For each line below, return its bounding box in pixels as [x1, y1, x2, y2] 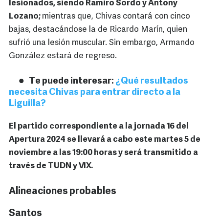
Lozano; [9, 12, 42, 21]
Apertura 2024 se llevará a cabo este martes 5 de [9, 135, 200, 144]
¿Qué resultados [115, 77, 188, 87]
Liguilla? [9, 99, 46, 109]
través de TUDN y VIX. [9, 162, 93, 171]
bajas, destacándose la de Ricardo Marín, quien [9, 25, 187, 34]
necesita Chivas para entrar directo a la [9, 88, 180, 98]
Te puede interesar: [29, 77, 115, 87]
